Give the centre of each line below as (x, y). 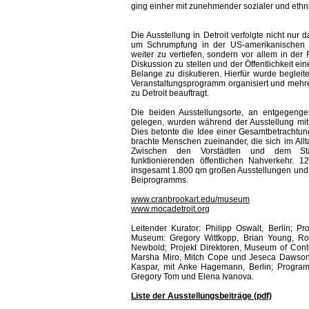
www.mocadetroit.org (170, 209)
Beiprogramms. (160, 180)
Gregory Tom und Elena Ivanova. (193, 277)
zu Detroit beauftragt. (170, 93)
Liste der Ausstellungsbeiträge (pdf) (201, 296)
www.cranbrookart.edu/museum (190, 199)
